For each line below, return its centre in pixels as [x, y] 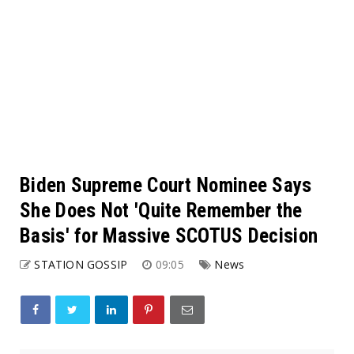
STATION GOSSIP [81, 264]
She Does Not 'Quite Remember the [161, 210]
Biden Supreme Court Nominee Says [166, 185]
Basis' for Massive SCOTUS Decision [169, 235]
